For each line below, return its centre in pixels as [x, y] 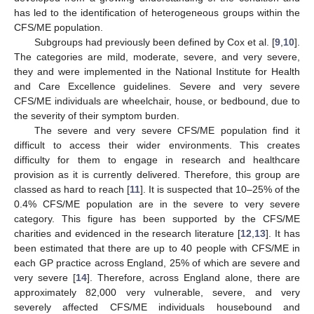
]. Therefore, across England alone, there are [193, 277]
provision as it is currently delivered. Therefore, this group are [157, 174]
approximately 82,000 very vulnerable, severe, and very [157, 292]
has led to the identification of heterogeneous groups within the [157, 12]
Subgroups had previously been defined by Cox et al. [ [154, 42]
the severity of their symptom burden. [97, 115]
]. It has [283, 233]
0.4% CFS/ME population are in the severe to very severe [157, 204]
